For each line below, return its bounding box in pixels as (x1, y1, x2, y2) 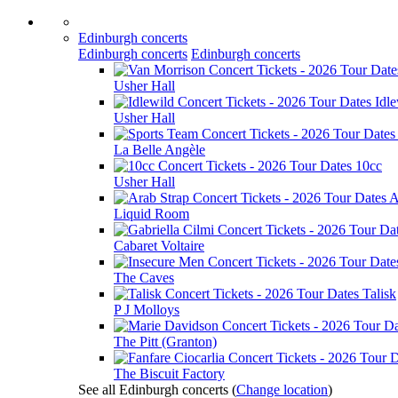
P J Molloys (114, 302, 179, 317)
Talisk (362, 286, 396, 301)
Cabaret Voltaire (114, 238, 204, 253)
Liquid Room (114, 206, 189, 221)
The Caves (114, 270, 174, 285)
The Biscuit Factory (114, 366, 225, 381)
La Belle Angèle (114, 142, 205, 157)
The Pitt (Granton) (114, 334, 217, 349)
